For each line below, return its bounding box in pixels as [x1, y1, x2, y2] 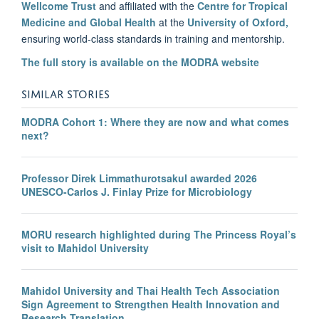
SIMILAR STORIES [21, 84, 110, 102]
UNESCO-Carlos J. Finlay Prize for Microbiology [21, 184, 252, 199]
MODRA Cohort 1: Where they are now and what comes [21, 115, 289, 130]
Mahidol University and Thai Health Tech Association [21, 283, 280, 298]
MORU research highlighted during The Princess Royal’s [21, 227, 296, 242]
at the [159, 15, 187, 30]
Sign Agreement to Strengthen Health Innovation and [21, 297, 280, 312]
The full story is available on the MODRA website [21, 55, 259, 70]
